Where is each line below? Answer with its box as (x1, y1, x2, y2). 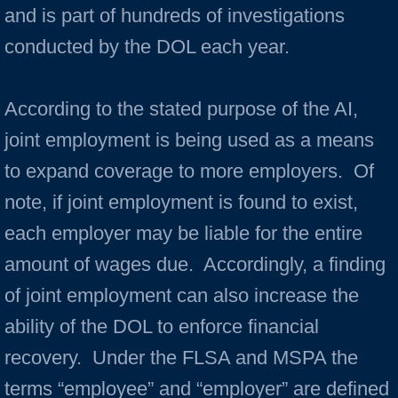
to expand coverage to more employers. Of (4, 160, 374, 182)
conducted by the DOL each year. (4, 36, 295, 58)
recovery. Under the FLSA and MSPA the (4, 346, 358, 369)
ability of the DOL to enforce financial (4, 315, 319, 338)
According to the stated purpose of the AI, (4, 98, 358, 120)
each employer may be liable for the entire (4, 222, 362, 244)
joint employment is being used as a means (4, 129, 374, 151)
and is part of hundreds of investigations (4, 4, 345, 27)
